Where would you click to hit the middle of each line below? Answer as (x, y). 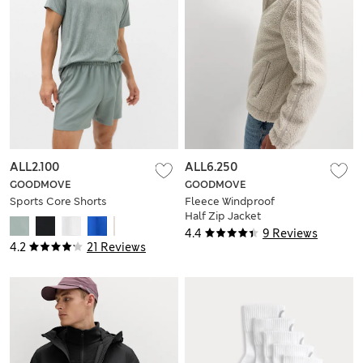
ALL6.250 (211, 167)
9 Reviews (290, 234)
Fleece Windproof (230, 202)
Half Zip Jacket (223, 216)
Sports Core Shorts (58, 202)
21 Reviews (116, 248)
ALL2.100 (34, 167)
